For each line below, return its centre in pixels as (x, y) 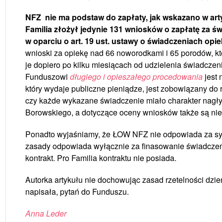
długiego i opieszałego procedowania (136, 76)
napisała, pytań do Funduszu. (77, 191)
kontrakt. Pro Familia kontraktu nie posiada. (101, 158)
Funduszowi (47, 76)
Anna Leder (46, 213)
